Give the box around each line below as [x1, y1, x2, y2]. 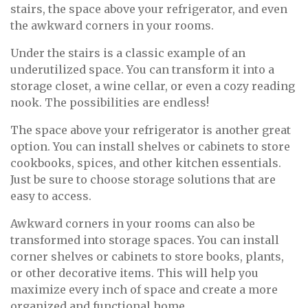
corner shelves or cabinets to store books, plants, [10, 250, 284, 264]
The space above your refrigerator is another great [10, 123, 291, 137]
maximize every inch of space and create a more [10, 283, 278, 297]
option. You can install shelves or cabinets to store [10, 140, 290, 154]
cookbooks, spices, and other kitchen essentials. [10, 156, 281, 170]
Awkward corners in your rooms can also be [10, 217, 255, 231]
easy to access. [10, 189, 91, 203]
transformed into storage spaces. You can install [10, 233, 279, 247]
